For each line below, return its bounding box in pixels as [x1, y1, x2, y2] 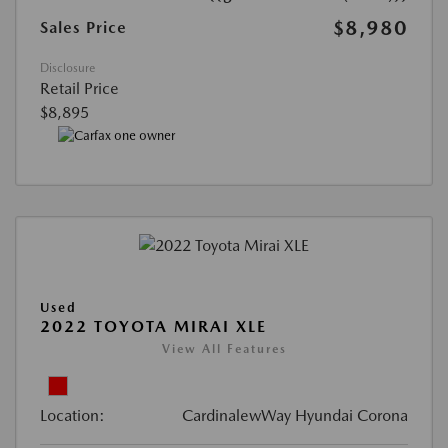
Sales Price [40, 17, 127, 37]
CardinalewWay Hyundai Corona [182, 406, 408, 426]
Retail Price [40, 78, 119, 98]
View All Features [161, 342, 287, 357]
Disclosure [40, 60, 95, 75]
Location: [40, 406, 105, 426]
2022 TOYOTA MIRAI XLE [40, 317, 267, 337]
